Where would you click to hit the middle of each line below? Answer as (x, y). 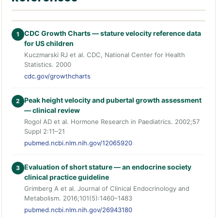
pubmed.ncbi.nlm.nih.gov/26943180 (78, 210)
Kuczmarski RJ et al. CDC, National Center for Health (105, 55)
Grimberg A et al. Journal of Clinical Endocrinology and (107, 189)
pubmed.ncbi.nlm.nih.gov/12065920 (78, 143)
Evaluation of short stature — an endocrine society (108, 167)
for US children (49, 44)
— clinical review (52, 110)
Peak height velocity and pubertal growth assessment (113, 100)
